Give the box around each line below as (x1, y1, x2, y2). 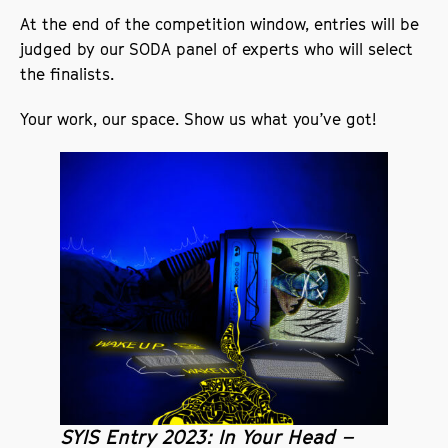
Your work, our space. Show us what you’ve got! (20, 108, 382, 129)
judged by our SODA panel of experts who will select (20, 38, 414, 59)
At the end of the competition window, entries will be (20, 13, 420, 34)
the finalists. (20, 63, 125, 84)
